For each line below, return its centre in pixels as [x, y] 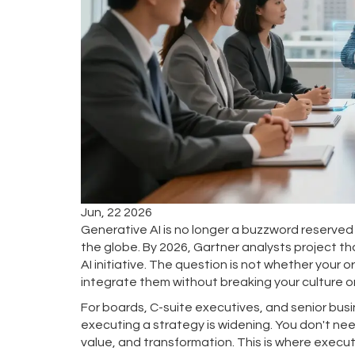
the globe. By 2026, [137, 247]
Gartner [216, 247]
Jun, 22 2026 [116, 212]
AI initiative [113, 264]
